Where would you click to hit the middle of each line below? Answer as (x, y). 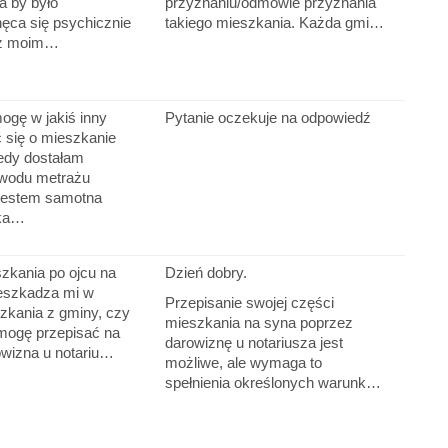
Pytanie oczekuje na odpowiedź (267, 118)
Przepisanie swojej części (249, 303)
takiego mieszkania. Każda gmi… (274, 23)
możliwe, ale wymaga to (243, 363)
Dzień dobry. (205, 273)
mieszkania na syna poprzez (258, 323)
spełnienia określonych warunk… (272, 383)
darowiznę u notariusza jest (253, 343)
